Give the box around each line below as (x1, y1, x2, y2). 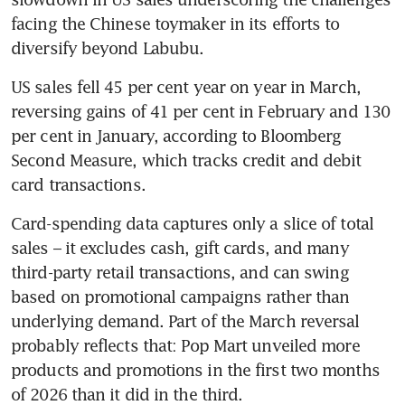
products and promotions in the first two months (11, 359, 380, 380)
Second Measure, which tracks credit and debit (11, 149, 362, 170)
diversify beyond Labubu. (11, 37, 204, 58)
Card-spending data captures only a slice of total (11, 212, 373, 233)
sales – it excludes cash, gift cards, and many (11, 237, 349, 258)
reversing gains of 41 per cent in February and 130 (11, 100, 391, 121)
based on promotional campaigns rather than (11, 286, 350, 306)
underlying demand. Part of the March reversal (11, 310, 360, 331)
